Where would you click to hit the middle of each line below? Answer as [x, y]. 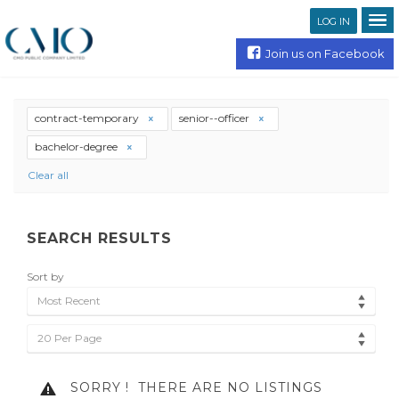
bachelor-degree [77, 147]
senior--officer [216, 118]
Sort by [45, 277]
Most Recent [69, 301]
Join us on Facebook [325, 53]
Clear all [48, 175]
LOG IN [333, 21]
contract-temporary [88, 118]
